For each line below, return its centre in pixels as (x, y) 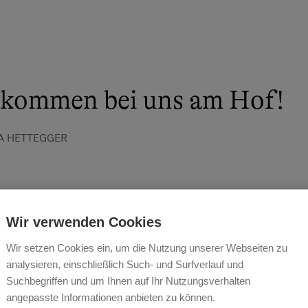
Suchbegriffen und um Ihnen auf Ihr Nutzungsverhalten (128, 280)
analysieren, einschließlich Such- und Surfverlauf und (125, 264)
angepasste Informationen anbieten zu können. (111, 297)
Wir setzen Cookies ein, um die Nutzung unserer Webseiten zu (147, 247)
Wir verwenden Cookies (84, 222)
